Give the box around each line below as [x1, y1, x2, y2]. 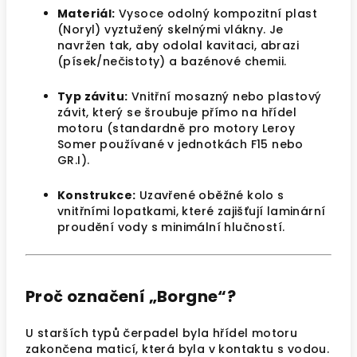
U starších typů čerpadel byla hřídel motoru [25, 325, 298, 341]
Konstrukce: [57, 187, 136, 203]
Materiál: [57, 6, 116, 22]
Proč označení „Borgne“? [25, 285, 237, 308]
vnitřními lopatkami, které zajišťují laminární [57, 203, 326, 219]
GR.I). [57, 152, 90, 168]
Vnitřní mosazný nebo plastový [127, 88, 322, 104]
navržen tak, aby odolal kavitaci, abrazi [57, 37, 299, 53]
